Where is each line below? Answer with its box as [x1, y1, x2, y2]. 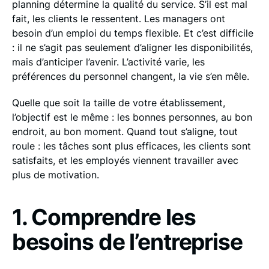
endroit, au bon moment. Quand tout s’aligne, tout [11, 125, 238, 138]
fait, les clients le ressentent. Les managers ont [11, 12, 225, 25]
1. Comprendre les [11, 203, 196, 231]
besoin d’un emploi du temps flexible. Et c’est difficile [11, 26, 253, 39]
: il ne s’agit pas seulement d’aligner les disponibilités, [11, 41, 253, 53]
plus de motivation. [11, 169, 99, 181]
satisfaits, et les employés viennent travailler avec [11, 154, 238, 167]
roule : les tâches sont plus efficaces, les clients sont [11, 140, 251, 153]
